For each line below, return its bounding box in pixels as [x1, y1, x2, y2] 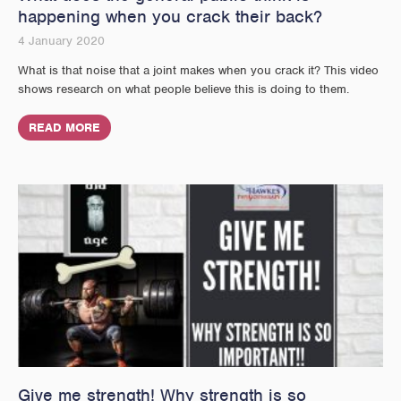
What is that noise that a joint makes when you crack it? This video [18, 62, 379, 78]
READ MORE [29, 119, 100, 135]
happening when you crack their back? [18, 4, 322, 28]
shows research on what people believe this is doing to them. [18, 81, 349, 97]
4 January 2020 [18, 32, 105, 48]
